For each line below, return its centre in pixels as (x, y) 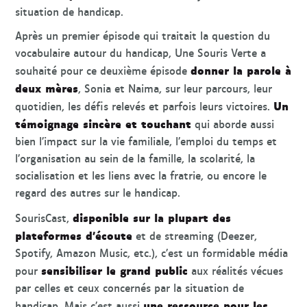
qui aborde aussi (233, 124)
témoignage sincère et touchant (103, 123)
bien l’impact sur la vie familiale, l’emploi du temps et (146, 141)
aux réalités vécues (236, 270)
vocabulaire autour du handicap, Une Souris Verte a (141, 53)
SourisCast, (44, 217)
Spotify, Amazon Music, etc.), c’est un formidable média (152, 252)
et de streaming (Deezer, (195, 235)
